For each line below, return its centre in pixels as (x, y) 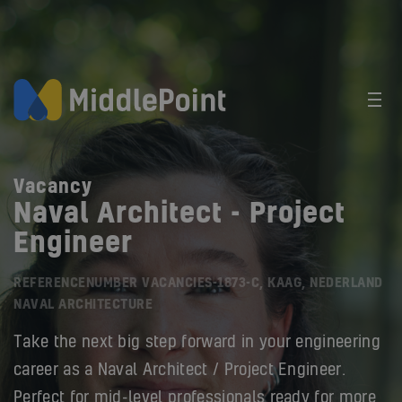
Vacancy (53, 188)
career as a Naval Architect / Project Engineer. (180, 371)
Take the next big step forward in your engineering (197, 343)
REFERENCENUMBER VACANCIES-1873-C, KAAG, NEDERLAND (198, 284)
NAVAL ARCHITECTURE (83, 305)
